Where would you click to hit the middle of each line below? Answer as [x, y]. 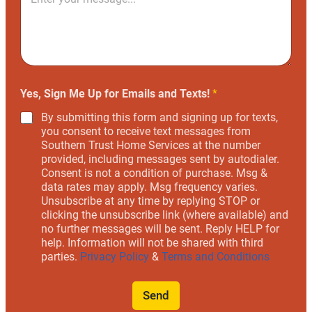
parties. [61, 256]
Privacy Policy [116, 256]
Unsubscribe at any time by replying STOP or [150, 201]
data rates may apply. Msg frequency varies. [149, 187]
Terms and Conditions [216, 256]
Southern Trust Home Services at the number [151, 145]
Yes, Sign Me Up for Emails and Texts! [116, 93]
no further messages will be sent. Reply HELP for [160, 228]
